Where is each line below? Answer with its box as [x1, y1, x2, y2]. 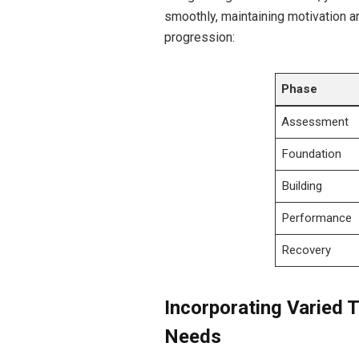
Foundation [281, 147, 342, 162]
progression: [163, 30, 235, 46]
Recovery [281, 243, 332, 258]
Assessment [281, 115, 349, 130]
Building [281, 179, 323, 194]
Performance [281, 211, 353, 226]
